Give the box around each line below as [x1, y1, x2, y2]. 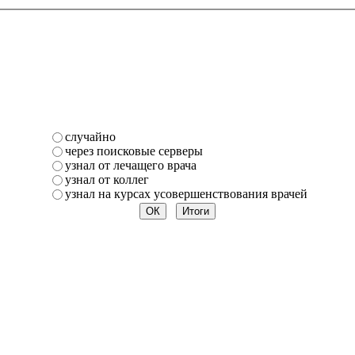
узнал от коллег [64, 172, 149, 186]
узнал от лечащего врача [64, 158, 197, 172]
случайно [64, 129, 116, 143]
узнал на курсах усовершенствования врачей [64, 186, 307, 200]
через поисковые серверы [64, 143, 203, 158]
